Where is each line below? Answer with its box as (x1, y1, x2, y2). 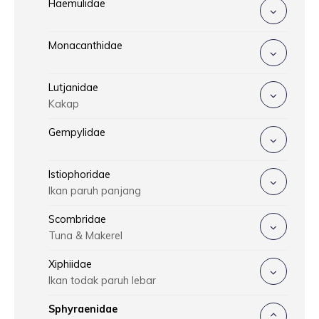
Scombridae (48, 213, 106, 226)
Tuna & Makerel (48, 229, 122, 243)
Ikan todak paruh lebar (48, 274, 156, 288)
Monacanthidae (48, 39, 122, 53)
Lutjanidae (48, 81, 98, 95)
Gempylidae (48, 126, 105, 140)
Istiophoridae (48, 168, 110, 182)
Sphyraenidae (48, 303, 117, 316)
